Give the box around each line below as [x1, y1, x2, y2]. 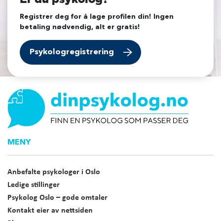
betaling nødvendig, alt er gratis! [20, 24, 140, 31]
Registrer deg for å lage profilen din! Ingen [20, 13, 174, 21]
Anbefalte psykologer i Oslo [7, 168, 100, 177]
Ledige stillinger [7, 181, 60, 189]
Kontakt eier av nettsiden [7, 207, 93, 215]
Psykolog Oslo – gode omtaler [7, 194, 108, 202]
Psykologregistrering [30, 48, 114, 57]
